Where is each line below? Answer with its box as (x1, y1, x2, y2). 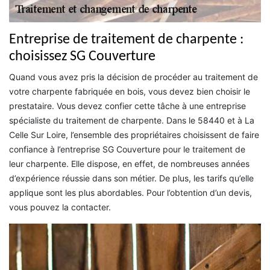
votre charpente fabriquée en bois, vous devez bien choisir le (9, 86, 250, 96)
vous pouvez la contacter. (9, 201, 111, 212)
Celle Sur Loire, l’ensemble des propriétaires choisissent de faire (9, 129, 259, 140)
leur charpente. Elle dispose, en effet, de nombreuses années (9, 158, 250, 169)
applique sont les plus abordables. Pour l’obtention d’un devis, (9, 187, 252, 198)
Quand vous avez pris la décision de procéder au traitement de (9, 71, 258, 82)
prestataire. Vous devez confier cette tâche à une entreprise (9, 100, 246, 111)
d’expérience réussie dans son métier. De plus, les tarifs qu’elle (9, 172, 254, 183)
